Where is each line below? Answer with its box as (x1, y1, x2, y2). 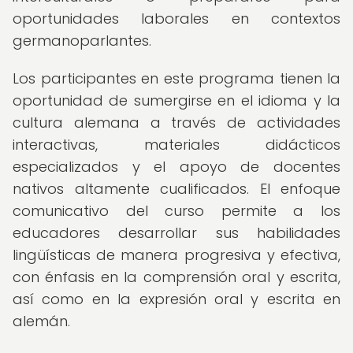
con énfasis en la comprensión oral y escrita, (13, 267, 340, 287)
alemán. (13, 311, 70, 331)
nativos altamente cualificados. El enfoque (13, 179, 340, 199)
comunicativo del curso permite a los (13, 201, 340, 221)
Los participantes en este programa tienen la (13, 69, 340, 88)
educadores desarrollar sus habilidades (13, 223, 340, 243)
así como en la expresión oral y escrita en (13, 289, 340, 309)
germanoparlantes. (13, 31, 151, 50)
